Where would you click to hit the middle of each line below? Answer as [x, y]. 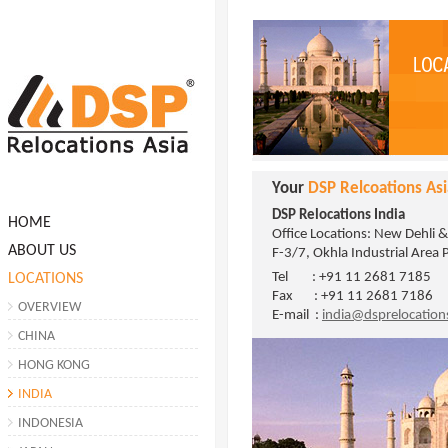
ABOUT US [42, 251]
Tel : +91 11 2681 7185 [351, 277]
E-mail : [297, 315]
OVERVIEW [49, 307]
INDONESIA [50, 423]
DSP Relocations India [338, 215]
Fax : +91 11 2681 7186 [352, 296]
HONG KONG [54, 365]
